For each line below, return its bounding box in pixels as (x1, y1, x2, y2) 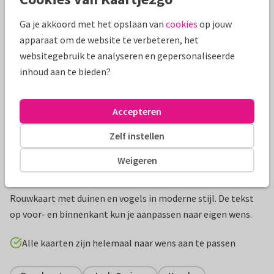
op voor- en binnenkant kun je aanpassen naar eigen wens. (10, 208, 252, 221)
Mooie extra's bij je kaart (10, 7, 146, 23)
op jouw (198, 18, 232, 30)
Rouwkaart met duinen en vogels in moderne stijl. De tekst (10, 192, 254, 205)
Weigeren (117, 154, 157, 166)
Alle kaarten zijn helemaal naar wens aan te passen (22, 237, 235, 250)
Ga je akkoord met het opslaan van (20, 18, 166, 30)
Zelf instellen (109, 129, 165, 142)
